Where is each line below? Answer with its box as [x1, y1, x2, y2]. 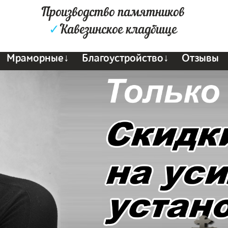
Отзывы [182, 52, 219, 65]
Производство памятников [41, 4, 185, 21]
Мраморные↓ [7, 52, 70, 65]
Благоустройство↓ [82, 52, 169, 65]
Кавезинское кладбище [59, 21, 177, 39]
